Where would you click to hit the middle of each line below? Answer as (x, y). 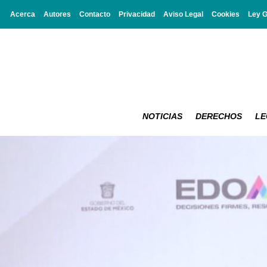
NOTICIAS (163, 116)
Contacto (95, 14)
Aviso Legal (183, 14)
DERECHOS (219, 116)
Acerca (23, 14)
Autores (57, 14)
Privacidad (137, 14)
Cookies (226, 14)
